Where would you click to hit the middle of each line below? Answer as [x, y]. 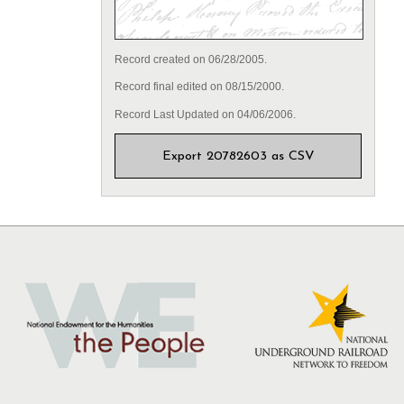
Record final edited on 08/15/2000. [199, 87]
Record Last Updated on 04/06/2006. [205, 114]
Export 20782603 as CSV [238, 157]
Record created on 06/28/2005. [190, 60]
